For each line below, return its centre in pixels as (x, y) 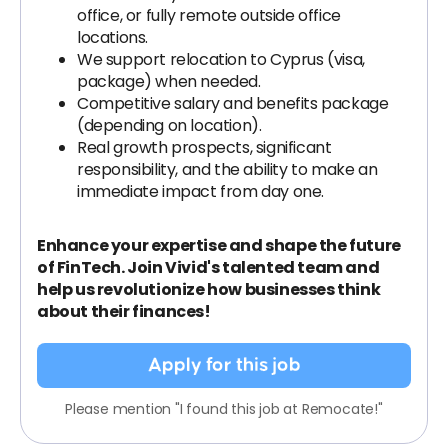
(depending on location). (169, 125)
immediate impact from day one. (201, 191)
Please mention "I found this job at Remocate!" (224, 409)
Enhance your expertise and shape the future (219, 245)
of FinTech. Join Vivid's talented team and (208, 267)
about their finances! (124, 311)
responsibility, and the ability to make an (227, 169)
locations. (112, 37)
